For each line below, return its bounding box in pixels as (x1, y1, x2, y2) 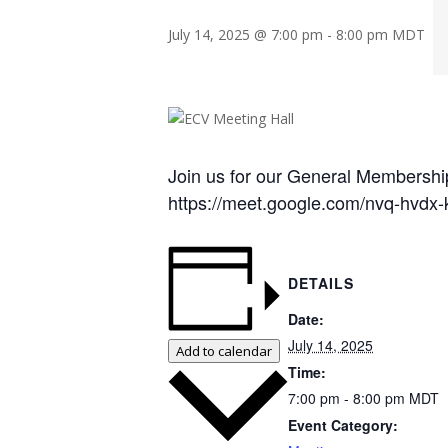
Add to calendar (176, 341, 272, 360)
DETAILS (288, 272, 354, 293)
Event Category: (288, 414, 398, 435)
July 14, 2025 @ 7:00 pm (168, 24, 323, 44)
